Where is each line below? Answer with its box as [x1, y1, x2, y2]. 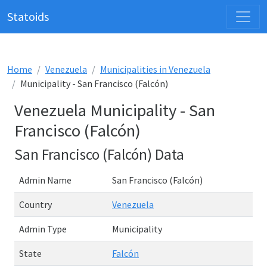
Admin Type [19, 223, 67, 235]
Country [19, 198, 52, 210]
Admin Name [19, 174, 72, 186]
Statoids [7, 9, 49, 24]
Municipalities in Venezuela [100, 63, 210, 75]
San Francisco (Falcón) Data [14, 145, 184, 164]
